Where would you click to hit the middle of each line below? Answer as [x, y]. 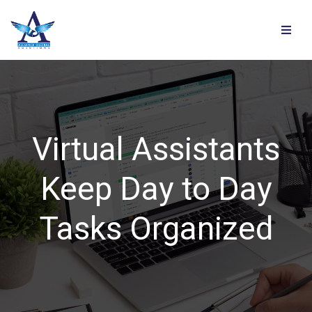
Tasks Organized [156, 228]
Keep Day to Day [156, 189]
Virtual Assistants [156, 149]
